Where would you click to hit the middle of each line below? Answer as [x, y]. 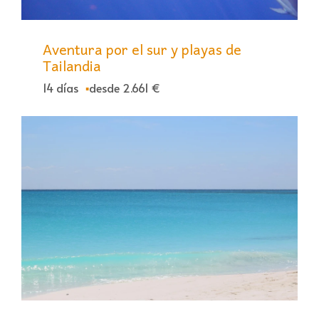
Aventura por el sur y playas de [142, 49]
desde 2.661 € [125, 88]
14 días [61, 88]
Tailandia [72, 66]
